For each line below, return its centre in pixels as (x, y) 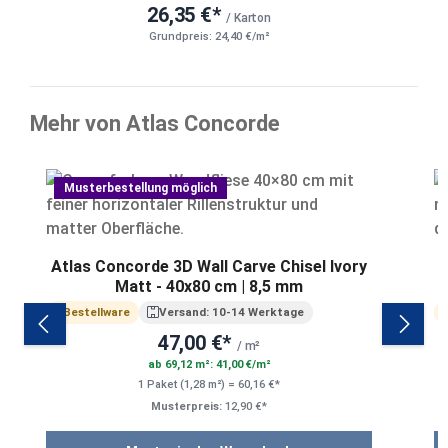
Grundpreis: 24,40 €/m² (209, 37)
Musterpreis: (186, 406)
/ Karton (247, 18)
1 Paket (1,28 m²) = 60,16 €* (209, 384)
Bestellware (96, 312)
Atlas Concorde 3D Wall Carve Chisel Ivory (209, 267)
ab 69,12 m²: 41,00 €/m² (209, 364)
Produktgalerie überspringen (133, 164)
